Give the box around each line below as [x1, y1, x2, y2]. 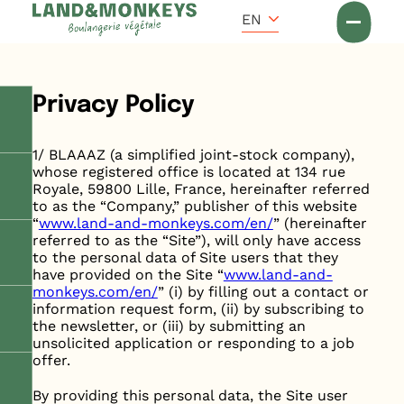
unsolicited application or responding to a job [32, 335, 354, 352]
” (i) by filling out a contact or [157, 283, 369, 300]
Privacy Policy [32, 93, 195, 117]
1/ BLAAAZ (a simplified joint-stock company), [32, 146, 354, 163]
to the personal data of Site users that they [32, 249, 338, 266]
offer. [32, 352, 70, 369]
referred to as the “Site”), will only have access [32, 232, 361, 249]
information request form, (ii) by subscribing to [32, 300, 364, 317]
